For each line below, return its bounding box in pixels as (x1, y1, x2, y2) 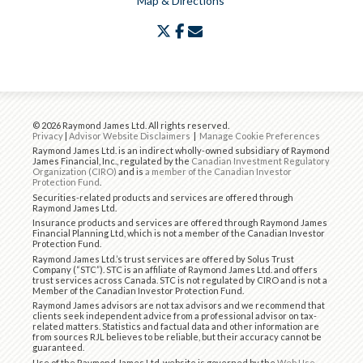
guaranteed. (32, 342, 84, 353)
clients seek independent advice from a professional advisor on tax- (32, 310, 317, 322)
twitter (174, 21, 213, 37)
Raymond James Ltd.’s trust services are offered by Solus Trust (32, 253, 294, 264)
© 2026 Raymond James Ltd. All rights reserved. (32, 119, 229, 130)
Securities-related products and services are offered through (32, 191, 293, 203)
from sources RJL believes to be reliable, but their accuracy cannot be (32, 331, 322, 343)
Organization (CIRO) (32, 166, 117, 177)
